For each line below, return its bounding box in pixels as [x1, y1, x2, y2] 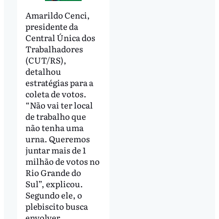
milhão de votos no [25, 155, 100, 168]
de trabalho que [25, 110, 86, 123]
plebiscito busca [25, 200, 88, 213]
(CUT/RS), [25, 54, 66, 66]
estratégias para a [25, 76, 93, 89]
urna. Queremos [25, 132, 90, 145]
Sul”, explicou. [25, 177, 83, 190]
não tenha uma [25, 121, 84, 134]
